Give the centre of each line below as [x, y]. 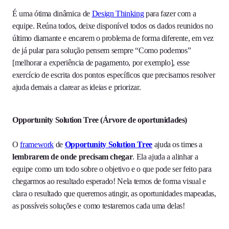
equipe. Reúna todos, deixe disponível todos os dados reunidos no [113, 26]
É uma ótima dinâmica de [52, 14]
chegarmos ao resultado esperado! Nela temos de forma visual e [109, 181]
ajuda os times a [177, 145]
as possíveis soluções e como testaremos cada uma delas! [99, 206]
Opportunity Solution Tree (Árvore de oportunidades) [100, 120]
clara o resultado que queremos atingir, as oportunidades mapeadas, [114, 194]
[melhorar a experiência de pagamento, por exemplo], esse [101, 63]
